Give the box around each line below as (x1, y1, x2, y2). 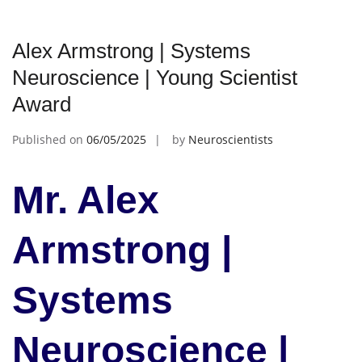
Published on (12, 131, 86, 147)
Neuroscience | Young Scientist (12, 65, 297, 90)
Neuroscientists (188, 131, 273, 147)
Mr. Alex (12, 178, 159, 221)
